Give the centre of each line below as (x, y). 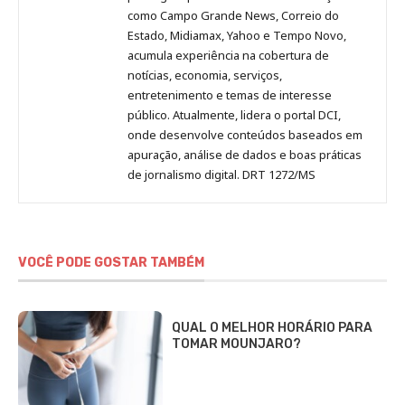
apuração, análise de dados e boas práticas (245, 154)
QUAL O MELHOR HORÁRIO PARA (272, 327)
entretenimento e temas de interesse (230, 94)
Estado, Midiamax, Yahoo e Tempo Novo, (237, 35)
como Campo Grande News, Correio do (233, 15)
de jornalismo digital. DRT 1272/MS (221, 174)
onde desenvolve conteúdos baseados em (245, 134)
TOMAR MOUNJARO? (236, 344)
